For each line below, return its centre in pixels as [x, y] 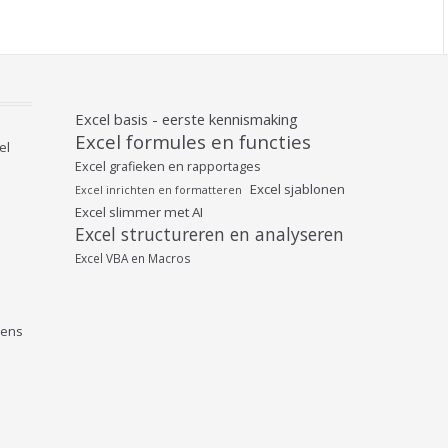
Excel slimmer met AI [139, 212]
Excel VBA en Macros [133, 258]
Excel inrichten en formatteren [159, 190]
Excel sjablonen [298, 189]
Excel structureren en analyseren [210, 234]
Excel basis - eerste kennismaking [187, 119]
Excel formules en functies [193, 141]
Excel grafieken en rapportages [168, 166]
